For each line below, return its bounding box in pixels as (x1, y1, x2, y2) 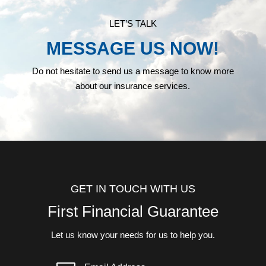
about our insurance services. (75, 81, 191, 91)
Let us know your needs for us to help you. (50, 230, 215, 240)
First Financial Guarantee (47, 202, 218, 221)
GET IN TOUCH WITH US (70, 183, 195, 195)
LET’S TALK (109, 18, 157, 29)
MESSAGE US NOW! (46, 39, 220, 59)
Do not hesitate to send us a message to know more (31, 66, 234, 77)
